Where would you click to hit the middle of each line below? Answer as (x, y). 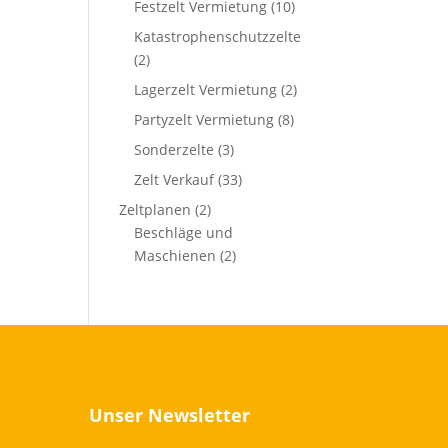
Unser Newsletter (170, 415)
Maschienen (175, 256)
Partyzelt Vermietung (204, 120)
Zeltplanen (155, 210)
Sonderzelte (174, 150)
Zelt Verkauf (174, 180)
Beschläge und (184, 233)
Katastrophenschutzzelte (218, 37)
